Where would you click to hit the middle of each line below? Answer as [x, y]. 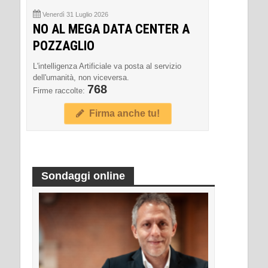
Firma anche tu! [122, 113]
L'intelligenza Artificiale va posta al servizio [107, 66]
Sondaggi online [83, 176]
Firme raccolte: [60, 90]
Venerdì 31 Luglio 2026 [75, 14]
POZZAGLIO [64, 45]
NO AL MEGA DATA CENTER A [111, 29]
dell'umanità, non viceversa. [81, 77]
